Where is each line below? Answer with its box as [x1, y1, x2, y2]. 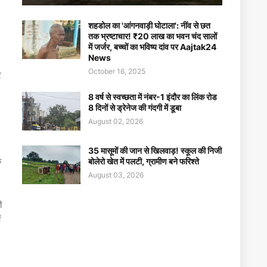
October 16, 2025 [88, 67, 145, 76]
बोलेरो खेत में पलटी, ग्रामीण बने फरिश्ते [88, 156, 199, 166]
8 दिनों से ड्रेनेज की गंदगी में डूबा [88, 103, 181, 113]
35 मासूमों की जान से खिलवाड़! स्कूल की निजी [88, 145, 222, 156]
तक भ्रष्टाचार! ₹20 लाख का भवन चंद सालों [88, 31, 217, 41]
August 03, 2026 [88, 170, 144, 179]
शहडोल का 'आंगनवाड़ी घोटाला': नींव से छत [88, 20, 210, 30]
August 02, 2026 [88, 117, 143, 126]
